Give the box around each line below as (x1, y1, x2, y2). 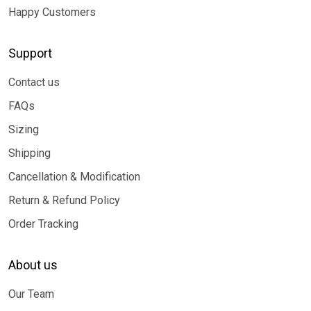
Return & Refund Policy (8, 194, 120, 207)
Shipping (8, 146, 51, 160)
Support (8, 46, 52, 60)
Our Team (8, 287, 54, 301)
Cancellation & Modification (8, 170, 140, 183)
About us (8, 258, 58, 272)
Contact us (8, 76, 60, 89)
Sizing (8, 123, 39, 136)
